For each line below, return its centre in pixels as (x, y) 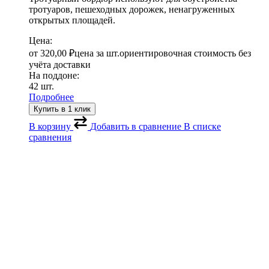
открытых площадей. (72, 20)
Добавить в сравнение (136, 127)
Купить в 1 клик (62, 109)
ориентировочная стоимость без (185, 53)
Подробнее (51, 97)
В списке (202, 127)
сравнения (50, 138)
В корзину (50, 127)
